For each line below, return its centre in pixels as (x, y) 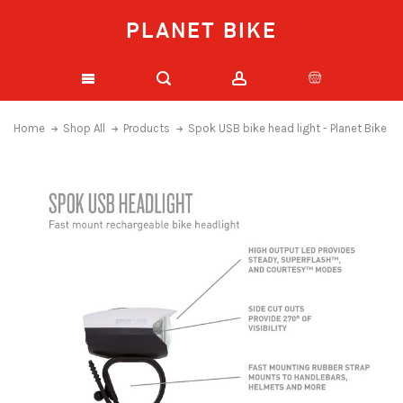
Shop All (84, 128)
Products (147, 128)
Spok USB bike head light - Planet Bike (287, 128)
